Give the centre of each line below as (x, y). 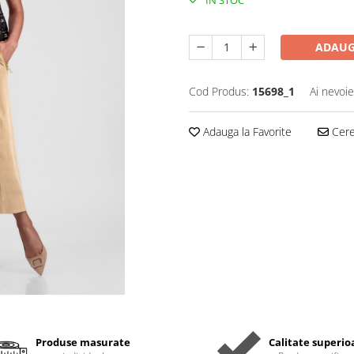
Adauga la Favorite (246, 132)
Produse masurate (83, 343)
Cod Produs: (219, 92)
